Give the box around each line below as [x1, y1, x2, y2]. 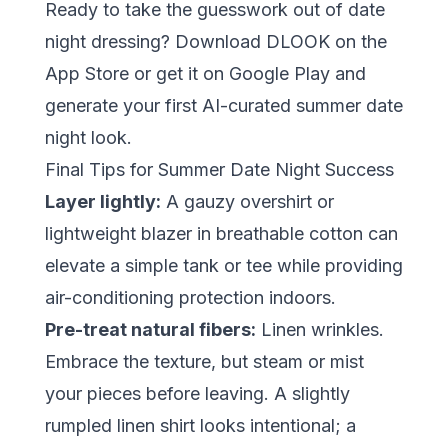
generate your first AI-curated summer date [44, 94, 403, 116]
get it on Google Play [155, 62, 330, 84]
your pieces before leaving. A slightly [44, 382, 350, 404]
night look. [44, 126, 132, 148]
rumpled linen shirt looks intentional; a [44, 414, 356, 436]
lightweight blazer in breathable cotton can [44, 222, 398, 244]
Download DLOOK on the [174, 30, 387, 52]
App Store [44, 62, 129, 84]
